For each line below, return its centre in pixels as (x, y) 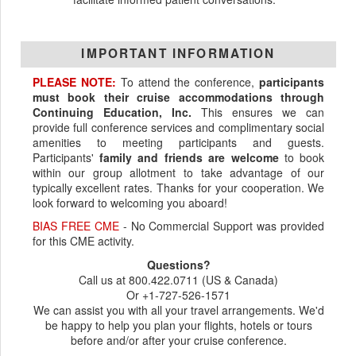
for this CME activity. (83, 241)
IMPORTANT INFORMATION (178, 54)
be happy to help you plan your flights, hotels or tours (178, 325)
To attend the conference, (188, 81)
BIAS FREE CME (75, 226)
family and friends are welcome (189, 157)
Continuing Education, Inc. (112, 112)
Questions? (178, 264)
